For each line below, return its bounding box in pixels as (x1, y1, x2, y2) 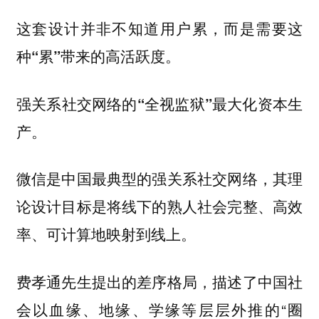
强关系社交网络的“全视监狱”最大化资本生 (16, 93, 303, 114)
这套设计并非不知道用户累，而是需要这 (16, 18, 303, 39)
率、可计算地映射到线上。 (16, 223, 196, 245)
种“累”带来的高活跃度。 (16, 46, 180, 67)
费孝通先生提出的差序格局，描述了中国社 (16, 270, 303, 292)
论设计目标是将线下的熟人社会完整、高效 (16, 195, 303, 217)
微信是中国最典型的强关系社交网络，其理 (16, 167, 303, 189)
